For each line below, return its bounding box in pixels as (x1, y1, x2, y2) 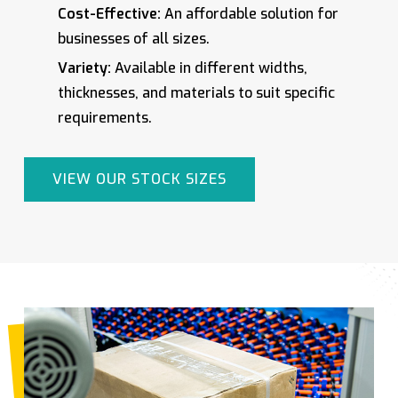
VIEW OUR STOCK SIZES (52, 170, 227, 189)
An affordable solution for (160, 4, 338, 24)
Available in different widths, (110, 59, 307, 78)
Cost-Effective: (57, 4, 161, 24)
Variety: (57, 59, 111, 78)
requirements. (57, 108, 152, 128)
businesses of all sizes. (57, 29, 210, 49)
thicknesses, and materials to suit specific (57, 84, 335, 103)
